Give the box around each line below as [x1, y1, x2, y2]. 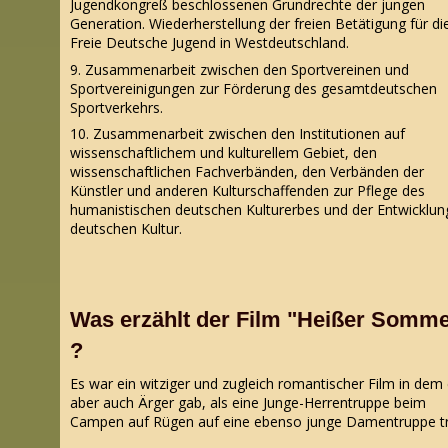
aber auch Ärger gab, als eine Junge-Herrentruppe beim [70, 392, 426, 412]
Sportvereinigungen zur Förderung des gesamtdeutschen [70, 78, 437, 98]
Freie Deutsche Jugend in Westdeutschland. [70, 32, 349, 52]
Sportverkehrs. [70, 97, 163, 117]
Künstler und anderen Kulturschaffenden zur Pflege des [70, 181, 425, 201]
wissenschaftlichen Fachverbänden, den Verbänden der [70, 162, 424, 182]
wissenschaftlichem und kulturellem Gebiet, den [70, 143, 377, 163]
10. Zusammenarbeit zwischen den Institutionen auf [70, 124, 405, 144]
